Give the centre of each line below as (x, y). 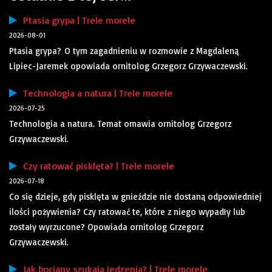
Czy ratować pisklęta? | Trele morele (96, 166)
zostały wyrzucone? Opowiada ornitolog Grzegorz (106, 227)
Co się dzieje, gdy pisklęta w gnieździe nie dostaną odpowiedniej (135, 197)
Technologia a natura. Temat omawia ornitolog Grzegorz (120, 124)
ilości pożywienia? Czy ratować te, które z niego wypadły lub (127, 212)
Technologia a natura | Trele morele (95, 93)
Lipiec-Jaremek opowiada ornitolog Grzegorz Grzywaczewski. (128, 66)
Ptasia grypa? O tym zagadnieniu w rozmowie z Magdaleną (124, 51)
